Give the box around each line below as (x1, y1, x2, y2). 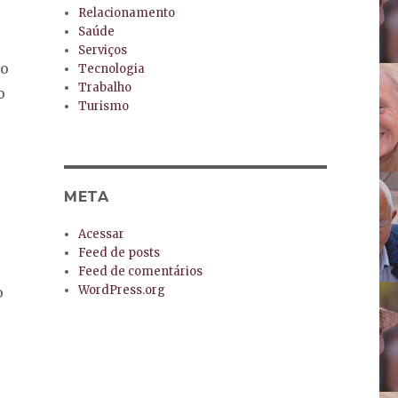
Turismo (78, 99, 130, 115)
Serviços (78, 43, 128, 59)
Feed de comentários (78, 264, 203, 280)
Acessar (78, 227, 125, 243)
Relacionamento (78, 5, 176, 21)
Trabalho (78, 80, 132, 96)
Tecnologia (78, 61, 146, 77)
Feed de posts (78, 245, 161, 261)
